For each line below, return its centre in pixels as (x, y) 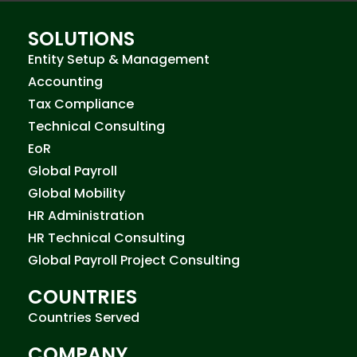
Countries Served (84, 317)
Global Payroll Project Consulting (134, 260)
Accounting (65, 81)
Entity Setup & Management (119, 59)
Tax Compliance (81, 104)
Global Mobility (76, 193)
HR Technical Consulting (106, 237)
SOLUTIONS (81, 38)
